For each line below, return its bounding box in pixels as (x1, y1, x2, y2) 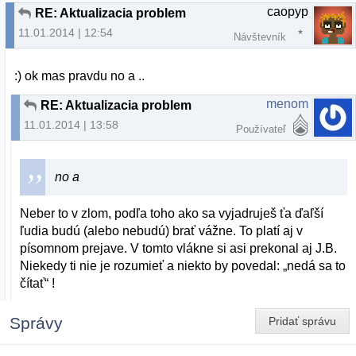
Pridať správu (269, 315, 336, 328)
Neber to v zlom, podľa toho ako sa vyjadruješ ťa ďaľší (20, 206, 324, 220)
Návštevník (234, 31, 286, 44)
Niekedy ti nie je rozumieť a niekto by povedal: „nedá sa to (20, 258, 346, 273)
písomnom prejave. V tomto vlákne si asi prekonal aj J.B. (20, 241, 338, 255)
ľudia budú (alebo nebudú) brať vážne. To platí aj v (20, 223, 304, 238)
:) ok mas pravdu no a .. (14, 68, 145, 83)
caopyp (267, 5, 308, 19)
